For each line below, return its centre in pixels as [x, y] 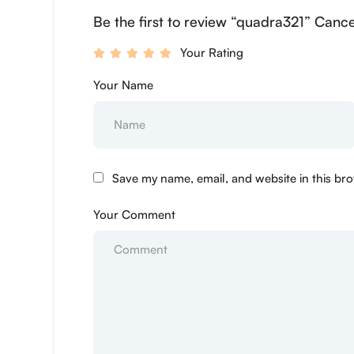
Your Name [123, 85]
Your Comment [134, 214]
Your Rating [212, 52]
